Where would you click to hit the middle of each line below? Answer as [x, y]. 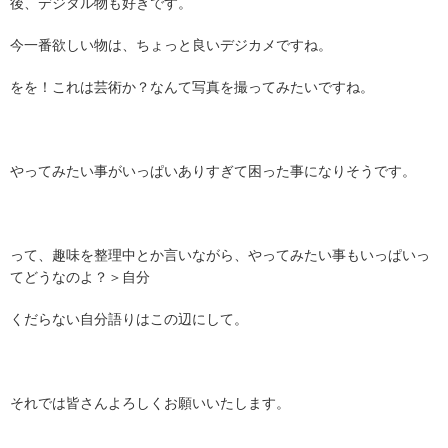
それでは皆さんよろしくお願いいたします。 [150, 403]
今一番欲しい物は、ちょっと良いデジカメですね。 [171, 45]
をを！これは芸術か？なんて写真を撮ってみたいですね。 [192, 87]
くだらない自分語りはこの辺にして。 [129, 319]
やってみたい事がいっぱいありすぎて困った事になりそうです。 [213, 171]
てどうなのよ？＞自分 [80, 277]
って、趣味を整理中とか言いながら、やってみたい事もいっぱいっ [220, 255]
